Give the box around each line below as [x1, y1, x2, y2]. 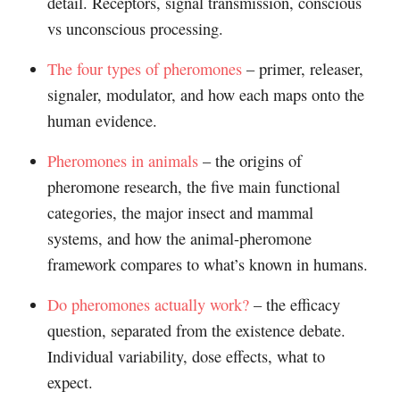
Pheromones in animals [46, 150, 198, 172]
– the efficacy [248, 294, 340, 316]
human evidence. [46, 110, 157, 132]
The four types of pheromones [46, 58, 242, 80]
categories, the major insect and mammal [46, 202, 313, 224]
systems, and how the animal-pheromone [46, 228, 312, 250]
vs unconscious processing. [46, 18, 223, 40]
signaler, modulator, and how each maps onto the [46, 84, 364, 106]
